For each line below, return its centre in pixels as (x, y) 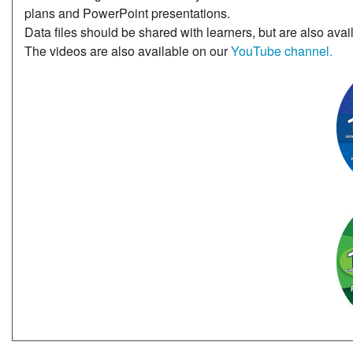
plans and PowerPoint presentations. (128, 13)
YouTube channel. (282, 51)
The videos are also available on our (128, 51)
